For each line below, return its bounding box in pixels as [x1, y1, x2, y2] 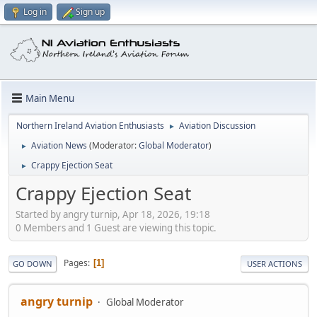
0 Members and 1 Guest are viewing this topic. [16, 221, 217, 234]
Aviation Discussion [179, 120, 255, 132]
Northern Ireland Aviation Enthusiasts [16, 120, 164, 132]
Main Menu [25, 91, 74, 105]
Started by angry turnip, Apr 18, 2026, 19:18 [16, 207, 210, 221]
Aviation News [31, 139, 87, 151]
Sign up [76, 6, 105, 18]
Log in [23, 6, 47, 18]
